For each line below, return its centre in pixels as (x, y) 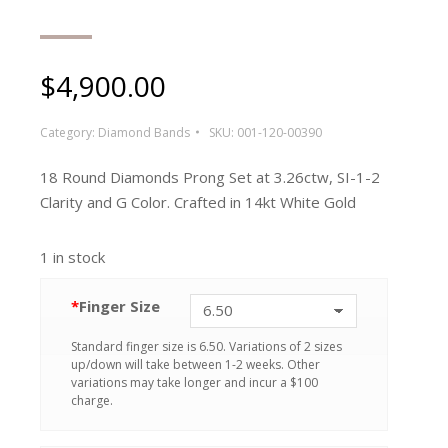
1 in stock (72, 256)
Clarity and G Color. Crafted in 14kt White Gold (198, 201)
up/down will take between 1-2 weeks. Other (195, 364)
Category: (69, 132)
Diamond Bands (144, 132)
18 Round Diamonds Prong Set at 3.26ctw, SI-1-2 (210, 176)
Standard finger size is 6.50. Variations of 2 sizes (206, 346)
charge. (92, 400)
